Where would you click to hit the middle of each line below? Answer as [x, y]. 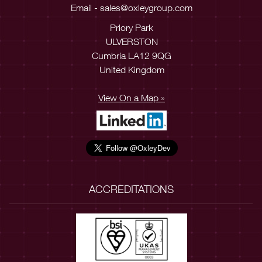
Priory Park [132, 27]
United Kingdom [132, 69]
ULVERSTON [132, 41]
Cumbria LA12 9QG [132, 55]
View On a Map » [132, 97]
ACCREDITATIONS [131, 189]
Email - [85, 7]
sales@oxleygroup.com [146, 7]
